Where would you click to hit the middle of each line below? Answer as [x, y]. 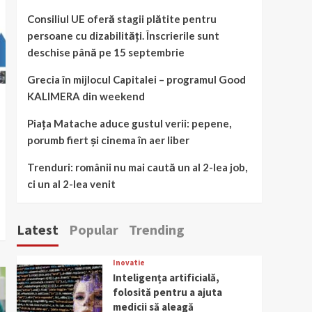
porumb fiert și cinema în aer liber [108, 140]
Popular [93, 229]
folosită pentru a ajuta [167, 292]
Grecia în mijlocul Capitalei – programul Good [136, 79]
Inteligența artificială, [166, 277]
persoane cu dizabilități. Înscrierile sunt [123, 35]
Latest [37, 229]
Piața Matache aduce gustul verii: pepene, [129, 123]
